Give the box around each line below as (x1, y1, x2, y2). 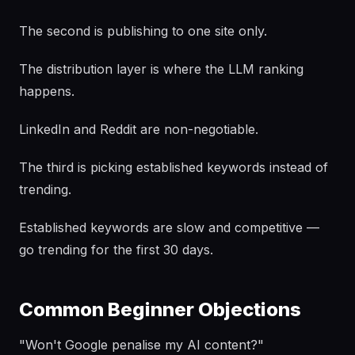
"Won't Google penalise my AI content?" (19, 337, 264, 353)
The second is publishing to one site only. (19, 23, 267, 39)
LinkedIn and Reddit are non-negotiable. (19, 121, 258, 137)
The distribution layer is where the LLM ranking (19, 61, 303, 77)
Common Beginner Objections (19, 298, 301, 321)
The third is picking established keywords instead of (19, 159, 328, 175)
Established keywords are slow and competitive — (19, 219, 319, 235)
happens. (19, 83, 74, 99)
